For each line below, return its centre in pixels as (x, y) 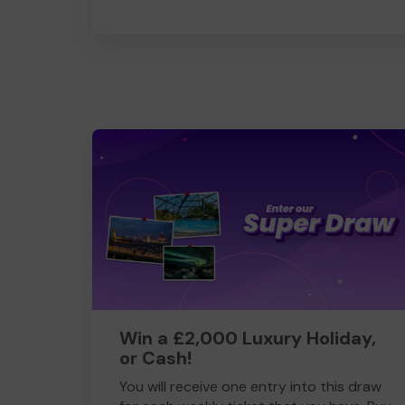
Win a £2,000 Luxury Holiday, (248, 338)
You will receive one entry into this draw (250, 386)
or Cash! (155, 358)
